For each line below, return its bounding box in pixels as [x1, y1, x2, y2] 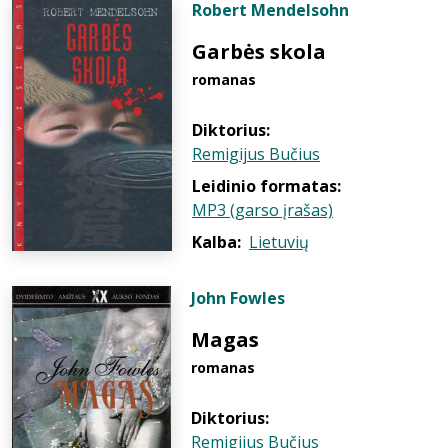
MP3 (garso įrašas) [192, 199, 333, 221]
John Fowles [191, 287, 285, 309]
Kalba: [192, 231, 241, 253]
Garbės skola [192, 38, 326, 65]
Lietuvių [249, 231, 309, 253]
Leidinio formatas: [192, 175, 341, 197]
